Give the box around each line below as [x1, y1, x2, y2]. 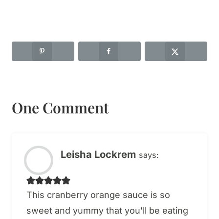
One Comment [12, 98, 109, 118]
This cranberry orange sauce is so [26, 189, 170, 200]
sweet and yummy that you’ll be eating [26, 205, 188, 216]
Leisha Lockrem [61, 148, 136, 161]
